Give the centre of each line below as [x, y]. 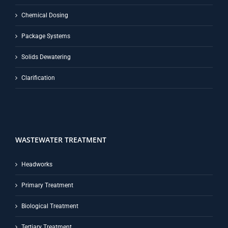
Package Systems [46, 36]
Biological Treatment [50, 206]
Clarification [38, 78]
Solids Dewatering [46, 57]
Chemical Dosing [45, 15]
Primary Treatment [47, 185]
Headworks [37, 164]
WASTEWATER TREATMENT [61, 139]
